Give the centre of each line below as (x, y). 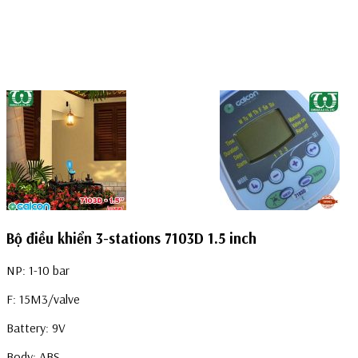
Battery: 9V (36, 328)
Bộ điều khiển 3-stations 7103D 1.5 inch (131, 238)
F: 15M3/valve (43, 299)
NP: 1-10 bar (38, 270)
